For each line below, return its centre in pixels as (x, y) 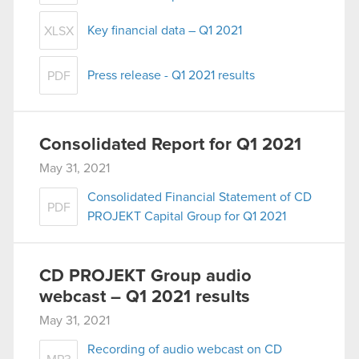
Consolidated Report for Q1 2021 (170, 145)
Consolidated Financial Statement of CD (200, 198)
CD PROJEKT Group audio (145, 277)
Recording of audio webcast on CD (185, 349)
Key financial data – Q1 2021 (165, 31)
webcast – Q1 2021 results (145, 298)
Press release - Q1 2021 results (171, 76)
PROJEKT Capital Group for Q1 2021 (187, 217)
